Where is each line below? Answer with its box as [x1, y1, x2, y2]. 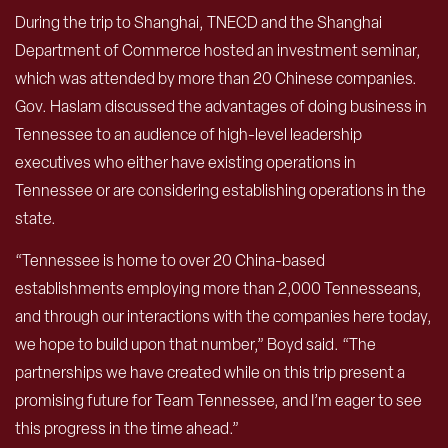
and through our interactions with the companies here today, [15, 305, 432, 327]
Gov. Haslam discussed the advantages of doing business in [15, 95, 427, 117]
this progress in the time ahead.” [15, 417, 239, 439]
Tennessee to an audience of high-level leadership [15, 123, 362, 145]
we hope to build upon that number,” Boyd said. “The [15, 333, 376, 355]
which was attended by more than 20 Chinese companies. [15, 67, 417, 89]
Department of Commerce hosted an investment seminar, [15, 39, 421, 61]
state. [15, 207, 56, 229]
